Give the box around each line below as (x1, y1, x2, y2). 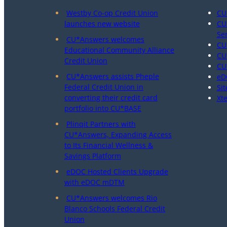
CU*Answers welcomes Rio (66, 193, 157, 203)
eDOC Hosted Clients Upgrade (66, 167, 168, 176)
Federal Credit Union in (64, 82, 143, 92)
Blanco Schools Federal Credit (64, 204, 165, 213)
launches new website (64, 19, 140, 28)
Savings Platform (64, 151, 121, 161)
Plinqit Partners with (66, 119, 136, 129)
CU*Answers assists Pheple (66, 71, 159, 81)
